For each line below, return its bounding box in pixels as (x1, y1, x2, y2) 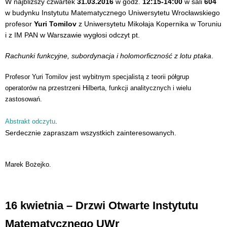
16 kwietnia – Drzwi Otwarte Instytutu (5, 199, 198, 212)
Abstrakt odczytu (5, 117, 55, 125)
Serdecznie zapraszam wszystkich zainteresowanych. (5, 128, 176, 137)
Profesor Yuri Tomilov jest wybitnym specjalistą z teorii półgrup (5, 72, 189, 81)
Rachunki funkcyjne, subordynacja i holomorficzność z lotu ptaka (5, 52, 211, 60)
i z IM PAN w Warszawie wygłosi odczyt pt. (5, 30, 140, 39)
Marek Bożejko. (5, 161, 51, 169)
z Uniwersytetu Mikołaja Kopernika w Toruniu (77, 19, 221, 28)
